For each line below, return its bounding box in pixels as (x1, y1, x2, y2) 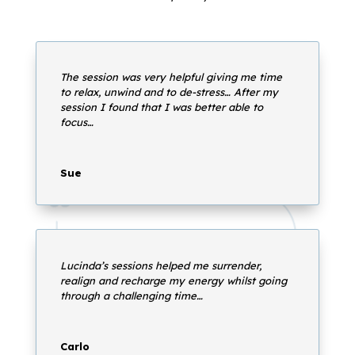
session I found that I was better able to (59, 101, 263, 114)
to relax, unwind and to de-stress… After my (59, 86, 278, 99)
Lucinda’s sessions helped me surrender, (59, 259, 261, 273)
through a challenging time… (59, 289, 203, 303)
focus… (59, 116, 94, 129)
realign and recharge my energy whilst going (59, 274, 287, 288)
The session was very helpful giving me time (59, 71, 282, 84)
